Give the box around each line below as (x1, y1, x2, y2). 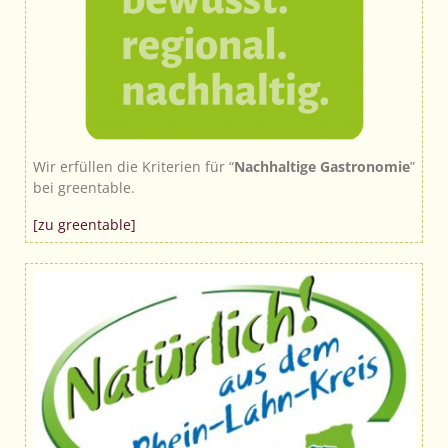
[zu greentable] (33, 215, 136, 235)
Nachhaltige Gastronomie (234, 157, 410, 177)
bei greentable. (33, 178, 135, 198)
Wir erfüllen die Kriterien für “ (33, 157, 234, 177)
